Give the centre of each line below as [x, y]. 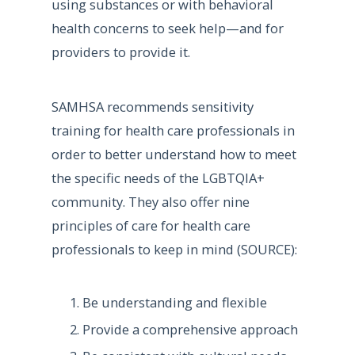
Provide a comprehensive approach [190, 330]
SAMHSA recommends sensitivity [152, 107]
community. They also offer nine [150, 202]
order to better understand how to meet [174, 155]
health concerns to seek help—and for [167, 29]
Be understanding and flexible [174, 302]
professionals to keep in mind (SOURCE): [174, 250]
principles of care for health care [151, 226]
